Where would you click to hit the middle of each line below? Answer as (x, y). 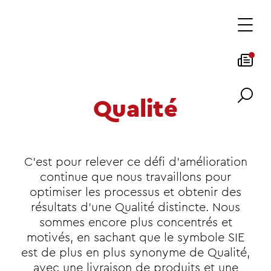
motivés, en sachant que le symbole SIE (135, 238)
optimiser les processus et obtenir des (135, 192)
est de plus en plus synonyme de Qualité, (135, 253)
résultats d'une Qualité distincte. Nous (135, 207)
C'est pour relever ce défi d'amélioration (135, 162)
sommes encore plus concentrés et (135, 223)
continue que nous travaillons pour (135, 177)
